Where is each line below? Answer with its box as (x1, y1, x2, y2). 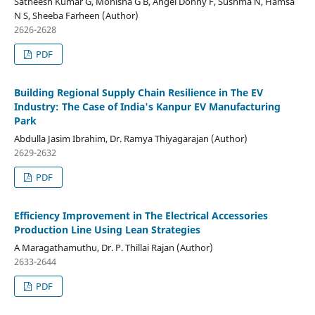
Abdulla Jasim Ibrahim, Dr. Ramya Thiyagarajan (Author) (13, 131, 247, 145)
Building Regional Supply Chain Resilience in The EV (13, 85, 263, 99)
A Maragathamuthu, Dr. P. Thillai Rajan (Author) (13, 240, 213, 254)
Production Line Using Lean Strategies (13, 222, 200, 236)
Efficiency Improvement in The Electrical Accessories (13, 208, 268, 222)
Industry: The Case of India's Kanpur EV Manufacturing (13, 99, 281, 113)
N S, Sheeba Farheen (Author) (13, 8, 139, 22)
